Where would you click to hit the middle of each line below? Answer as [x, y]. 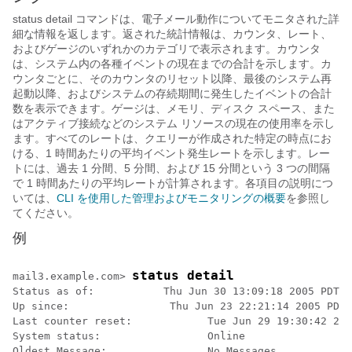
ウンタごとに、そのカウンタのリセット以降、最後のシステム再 [172, 79]
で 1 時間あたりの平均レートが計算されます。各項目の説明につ [173, 183]
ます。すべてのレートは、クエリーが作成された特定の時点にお [172, 138]
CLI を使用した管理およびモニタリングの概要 [171, 198]
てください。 [46, 213]
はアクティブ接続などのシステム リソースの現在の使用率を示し [174, 123]
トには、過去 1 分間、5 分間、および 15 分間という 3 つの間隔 [171, 168]
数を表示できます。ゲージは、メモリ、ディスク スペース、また [174, 108]
